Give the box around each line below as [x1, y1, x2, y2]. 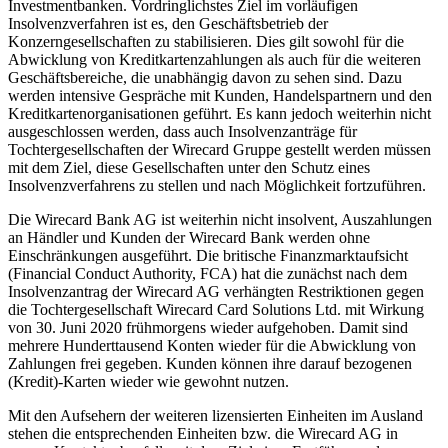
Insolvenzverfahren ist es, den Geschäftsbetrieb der [8, 15, 328, 33]
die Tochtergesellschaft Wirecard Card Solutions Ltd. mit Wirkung [8, 301, 424, 319]
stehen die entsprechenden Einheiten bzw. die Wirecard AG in [8, 425, 398, 443]
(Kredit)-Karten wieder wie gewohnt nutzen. [8, 373, 289, 391]
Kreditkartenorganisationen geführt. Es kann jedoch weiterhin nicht [8, 105, 431, 123]
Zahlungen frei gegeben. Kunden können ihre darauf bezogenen [8, 355, 412, 373]
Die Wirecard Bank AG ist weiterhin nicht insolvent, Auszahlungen [8, 211, 432, 229]
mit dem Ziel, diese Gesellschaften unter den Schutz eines [8, 159, 370, 177]
